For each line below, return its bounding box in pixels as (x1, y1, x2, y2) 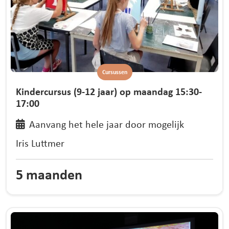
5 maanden (16, 164, 83, 184)
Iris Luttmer (16, 136, 65, 150)
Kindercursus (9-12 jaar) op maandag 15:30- (16, 84, 202, 98)
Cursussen (102, 67, 127, 76)
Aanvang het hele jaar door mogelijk (29, 117, 184, 131)
